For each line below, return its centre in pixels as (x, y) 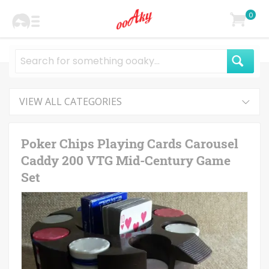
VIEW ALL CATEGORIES (71, 101)
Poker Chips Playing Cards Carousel (130, 144)
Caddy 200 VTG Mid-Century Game (126, 160)
